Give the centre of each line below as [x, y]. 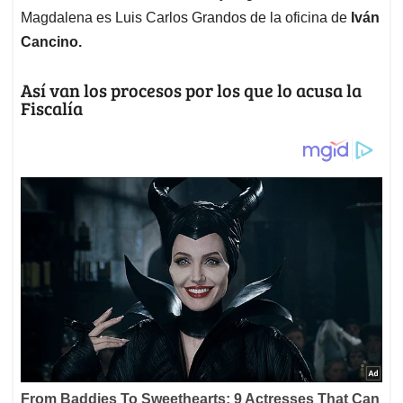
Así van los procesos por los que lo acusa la [191, 90]
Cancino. [53, 42]
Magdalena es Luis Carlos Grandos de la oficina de [186, 18]
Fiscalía [52, 108]
